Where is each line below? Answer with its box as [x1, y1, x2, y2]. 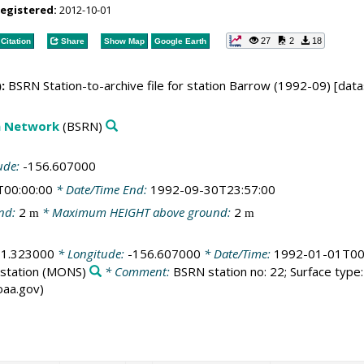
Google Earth [154, 36, 206, 45]
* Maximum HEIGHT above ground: [38, 204, 234, 220]
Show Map [103, 36, 145, 45]
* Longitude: [54, 245, 128, 262]
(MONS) [38, 262, 86, 279]
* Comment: [101, 262, 173, 279]
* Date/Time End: [52, 180, 150, 197]
